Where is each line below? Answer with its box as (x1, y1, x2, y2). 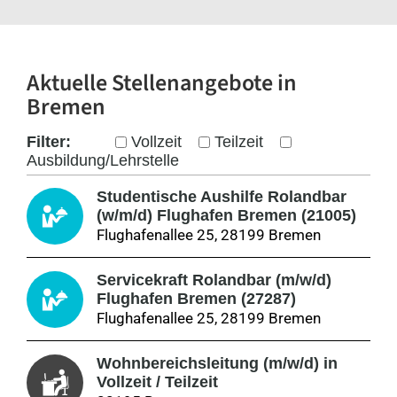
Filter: (26, 132, 71, 151)
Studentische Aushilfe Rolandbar (96, 188, 346, 206)
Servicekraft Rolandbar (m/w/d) (96, 271, 331, 289)
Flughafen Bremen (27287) (96, 290, 296, 307)
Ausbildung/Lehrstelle (26, 151, 179, 169)
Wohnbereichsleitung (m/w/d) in (96, 354, 338, 372)
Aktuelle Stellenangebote (26, 66, 273, 100)
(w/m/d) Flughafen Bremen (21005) (96, 206, 356, 225)
